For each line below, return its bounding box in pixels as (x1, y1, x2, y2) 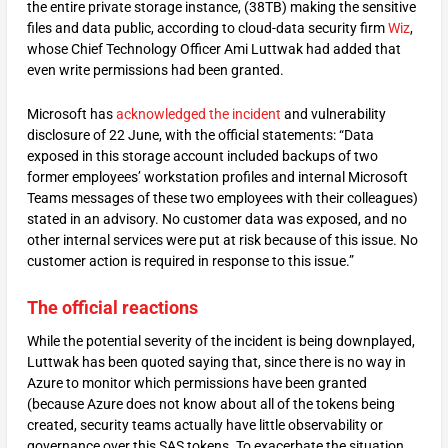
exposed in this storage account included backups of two (26, 147, 378, 164)
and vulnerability (280, 105, 386, 122)
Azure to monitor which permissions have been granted (26, 374, 367, 391)
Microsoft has (26, 105, 116, 122)
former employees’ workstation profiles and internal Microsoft (26, 168, 408, 185)
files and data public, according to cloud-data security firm (26, 20, 388, 37)
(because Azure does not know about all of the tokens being (26, 395, 395, 412)
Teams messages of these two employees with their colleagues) (26, 189, 418, 206)
